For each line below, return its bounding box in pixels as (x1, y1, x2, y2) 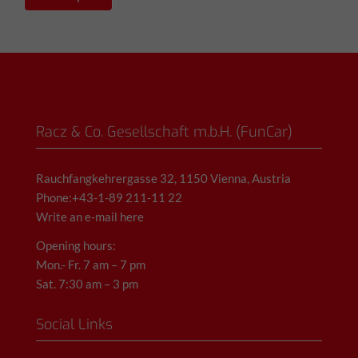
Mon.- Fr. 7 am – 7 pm (36, 257, 145, 272)
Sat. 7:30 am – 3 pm (36, 276, 138, 292)
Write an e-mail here (36, 209, 144, 225)
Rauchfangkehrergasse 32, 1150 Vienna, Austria (36, 171, 291, 186)
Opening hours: (36, 238, 116, 253)
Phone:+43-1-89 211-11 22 (36, 190, 182, 205)
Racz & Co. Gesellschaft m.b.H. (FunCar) (36, 122, 292, 142)
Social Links (36, 315, 113, 335)
